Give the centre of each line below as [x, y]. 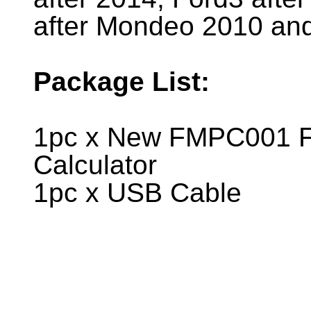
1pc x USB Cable [137, 192]
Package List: [121, 81]
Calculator [95, 165]
